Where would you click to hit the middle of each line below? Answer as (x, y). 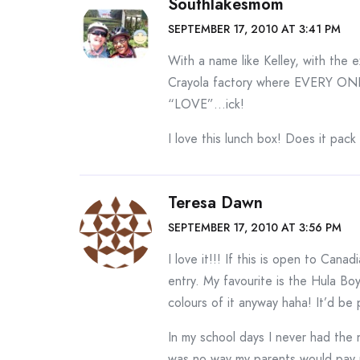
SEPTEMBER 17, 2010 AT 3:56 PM (255, 228)
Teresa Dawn (215, 203)
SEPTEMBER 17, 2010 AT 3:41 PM (254, 29)
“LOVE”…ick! (206, 104)
